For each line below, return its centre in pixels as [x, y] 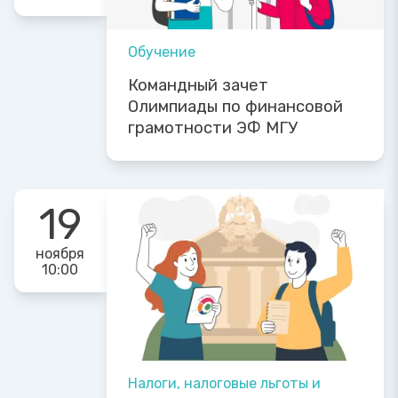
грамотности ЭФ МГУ [212, 127]
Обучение [161, 52]
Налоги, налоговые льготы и [224, 384]
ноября [60, 253]
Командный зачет [198, 85]
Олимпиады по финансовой [235, 106]
